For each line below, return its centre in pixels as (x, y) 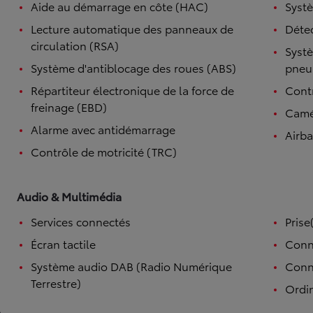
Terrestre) (56, 283)
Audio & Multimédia (69, 196)
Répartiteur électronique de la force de (132, 90)
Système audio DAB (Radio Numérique (131, 266)
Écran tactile (63, 243)
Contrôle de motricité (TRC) (104, 151)
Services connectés (81, 221)
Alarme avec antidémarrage (103, 129)
